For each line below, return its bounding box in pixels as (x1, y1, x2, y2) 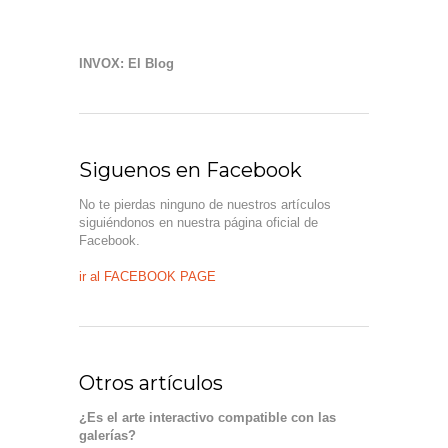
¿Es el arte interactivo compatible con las (79, 410, 336, 425)
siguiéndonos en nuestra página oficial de (79, 215, 318, 230)
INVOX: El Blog (79, 56, 174, 71)
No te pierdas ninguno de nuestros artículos (79, 197, 331, 212)
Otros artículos (79, 371, 223, 395)
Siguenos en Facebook (79, 158, 302, 182)
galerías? (79, 428, 136, 443)
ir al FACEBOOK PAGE (79, 269, 216, 284)
